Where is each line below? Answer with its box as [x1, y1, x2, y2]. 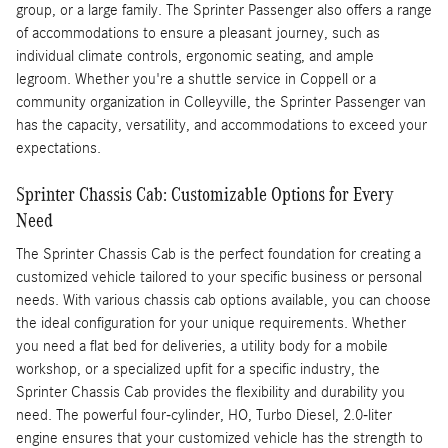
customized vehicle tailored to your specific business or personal [16, 268, 422, 287]
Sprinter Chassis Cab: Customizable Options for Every [16, 182, 394, 205]
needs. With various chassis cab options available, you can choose [16, 291, 431, 310]
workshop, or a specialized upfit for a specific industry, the [16, 360, 380, 379]
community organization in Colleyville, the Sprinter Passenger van [16, 92, 426, 111]
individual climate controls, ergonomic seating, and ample [16, 46, 374, 65]
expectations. [16, 138, 101, 157]
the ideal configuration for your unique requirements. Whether [16, 314, 406, 333]
